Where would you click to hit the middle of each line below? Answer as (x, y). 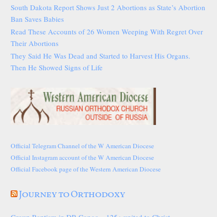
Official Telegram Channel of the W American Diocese (83, 146)
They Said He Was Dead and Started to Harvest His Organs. (101, 56)
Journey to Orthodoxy (72, 194)
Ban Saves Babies (38, 19)
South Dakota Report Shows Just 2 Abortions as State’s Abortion (108, 7)
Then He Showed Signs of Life (57, 67)
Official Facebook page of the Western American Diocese (86, 169)
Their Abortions (35, 43)
